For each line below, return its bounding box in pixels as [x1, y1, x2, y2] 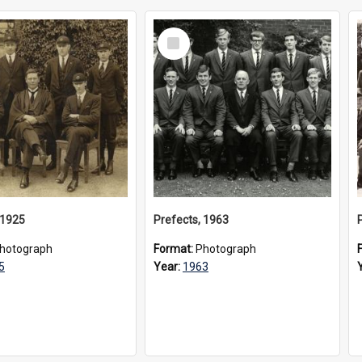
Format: [154, 242, 196, 255]
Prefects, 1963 [154, 213, 229, 226]
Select [161, 27, 196, 41]
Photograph [196, 242, 256, 255]
